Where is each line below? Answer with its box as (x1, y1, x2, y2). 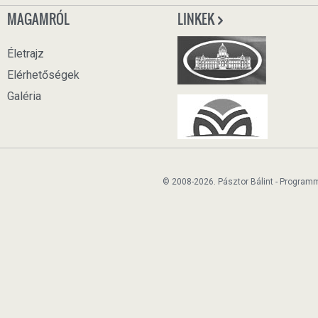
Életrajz (7, 47, 44, 60)
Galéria (7, 89, 41, 103)
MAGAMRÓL (7, 9, 70, 29)
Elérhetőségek (7, 68, 79, 82)
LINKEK (177, 9, 216, 29)
